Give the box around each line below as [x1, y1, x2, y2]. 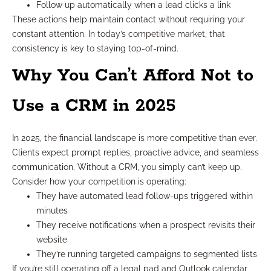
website [36, 235, 67, 245]
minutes [36, 206, 68, 216]
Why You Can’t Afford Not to [12, 65, 253, 87]
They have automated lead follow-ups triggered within [36, 191, 253, 201]
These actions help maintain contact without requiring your [12, 15, 245, 25]
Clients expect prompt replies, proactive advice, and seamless [12, 148, 259, 158]
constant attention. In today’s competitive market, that [12, 29, 225, 39]
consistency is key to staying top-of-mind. [12, 44, 178, 54]
